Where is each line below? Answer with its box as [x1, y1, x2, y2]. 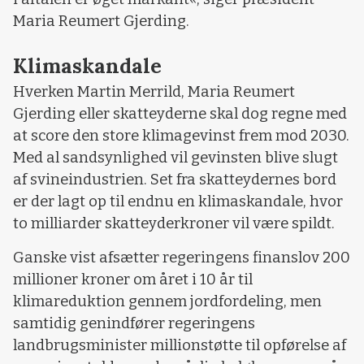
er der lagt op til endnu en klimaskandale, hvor [13, 193, 343, 211]
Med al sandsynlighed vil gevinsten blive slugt [13, 149, 338, 167]
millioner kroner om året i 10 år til [13, 270, 253, 288]
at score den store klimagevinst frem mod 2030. [13, 127, 349, 145]
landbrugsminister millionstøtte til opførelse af [13, 336, 346, 354]
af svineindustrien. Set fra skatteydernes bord [13, 171, 336, 189]
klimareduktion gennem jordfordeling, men [13, 292, 322, 310]
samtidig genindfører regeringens [13, 314, 255, 332]
